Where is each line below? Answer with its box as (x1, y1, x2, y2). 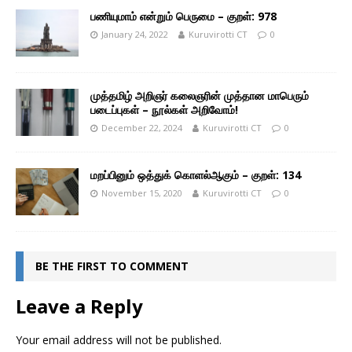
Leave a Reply (16, 293, 143, 320)
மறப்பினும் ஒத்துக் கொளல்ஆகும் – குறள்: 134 (90, 167, 301, 183)
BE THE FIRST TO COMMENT (35, 258, 189, 274)
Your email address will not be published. (16, 332, 222, 348)
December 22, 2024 (101, 122, 182, 134)
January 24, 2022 (101, 27, 168, 40)
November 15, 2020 (101, 187, 182, 200)
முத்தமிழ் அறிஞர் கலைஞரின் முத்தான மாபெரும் (90, 88, 309, 103)
